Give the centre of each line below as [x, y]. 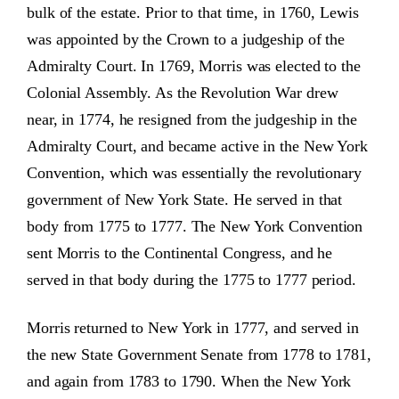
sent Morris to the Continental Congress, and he [180, 253]
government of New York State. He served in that [185, 200]
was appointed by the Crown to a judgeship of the [186, 40]
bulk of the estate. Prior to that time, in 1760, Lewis [193, 13]
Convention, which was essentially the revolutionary [194, 173]
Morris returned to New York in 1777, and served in [193, 328]
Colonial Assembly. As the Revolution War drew [183, 93]
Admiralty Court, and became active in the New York [197, 147]
